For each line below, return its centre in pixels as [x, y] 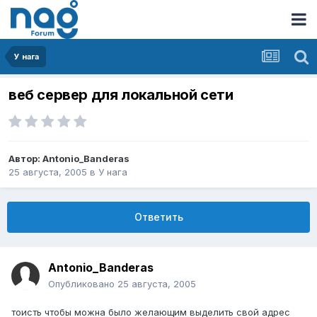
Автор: [25, 159]
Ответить [158, 217]
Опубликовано [83, 284]
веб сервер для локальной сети [121, 95]
